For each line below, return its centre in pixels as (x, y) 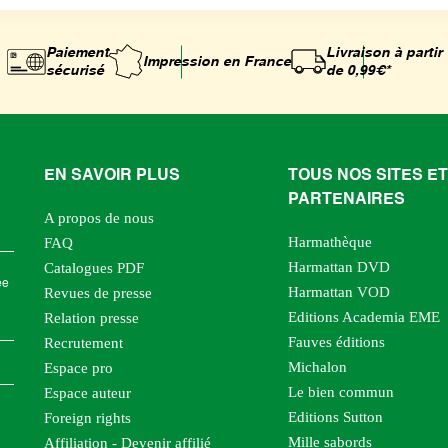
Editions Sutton (335, 416)
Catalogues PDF (94, 267)
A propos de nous (99, 217)
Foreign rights (87, 417)
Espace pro (78, 367)
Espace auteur (87, 392)
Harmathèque (329, 241)
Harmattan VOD (338, 291)
